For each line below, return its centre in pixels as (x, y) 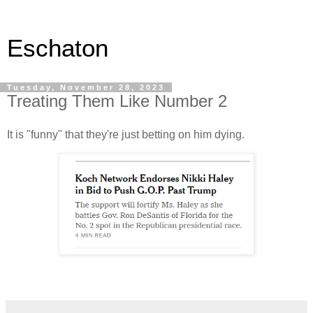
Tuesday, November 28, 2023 (86, 87)
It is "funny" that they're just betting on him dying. (126, 134)
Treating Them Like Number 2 (117, 101)
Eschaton (58, 48)
